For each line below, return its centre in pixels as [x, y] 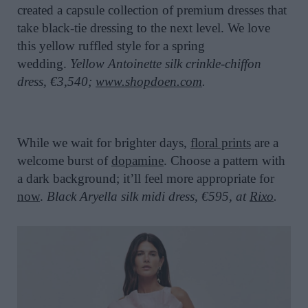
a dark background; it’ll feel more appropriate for [146, 178]
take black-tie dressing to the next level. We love [144, 28]
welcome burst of [64, 160]
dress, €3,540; [56, 82]
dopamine [137, 160]
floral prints [221, 142]
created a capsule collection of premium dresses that [152, 10]
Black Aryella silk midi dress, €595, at [148, 196]
